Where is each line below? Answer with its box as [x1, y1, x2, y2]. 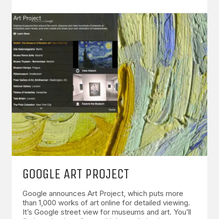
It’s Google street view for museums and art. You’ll [22, 207, 191, 217]
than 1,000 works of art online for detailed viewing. [22, 197, 190, 207]
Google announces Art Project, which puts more [22, 188, 183, 198]
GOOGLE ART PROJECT [22, 165, 129, 182]
